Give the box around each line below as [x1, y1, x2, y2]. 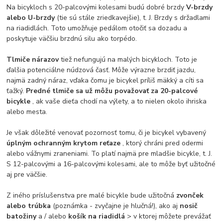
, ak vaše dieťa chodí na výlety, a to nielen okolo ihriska [32, 97, 207, 107]
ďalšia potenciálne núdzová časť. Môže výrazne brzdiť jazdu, [6, 65, 196, 75]
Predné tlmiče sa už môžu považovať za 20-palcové [26, 86, 198, 96]
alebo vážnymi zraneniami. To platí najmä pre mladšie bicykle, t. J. [6, 149, 213, 159]
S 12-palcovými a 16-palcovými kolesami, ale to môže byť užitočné [6, 159, 216, 169]
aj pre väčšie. [6, 170, 48, 180]
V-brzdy [186, 2, 213, 12]
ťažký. [6, 86, 26, 96]
